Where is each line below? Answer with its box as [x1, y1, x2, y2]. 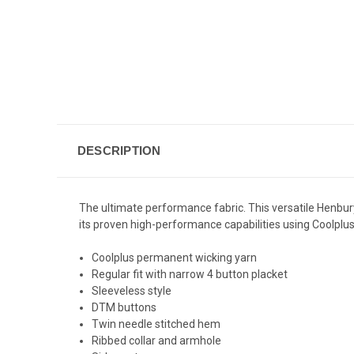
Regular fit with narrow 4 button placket [92, 267, 288, 281]
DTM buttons [92, 300, 157, 314]
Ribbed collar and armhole [92, 333, 222, 347]
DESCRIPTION [77, 143, 161, 157]
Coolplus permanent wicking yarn [92, 250, 258, 264]
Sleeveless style [92, 284, 172, 297]
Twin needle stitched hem [92, 317, 221, 330]
